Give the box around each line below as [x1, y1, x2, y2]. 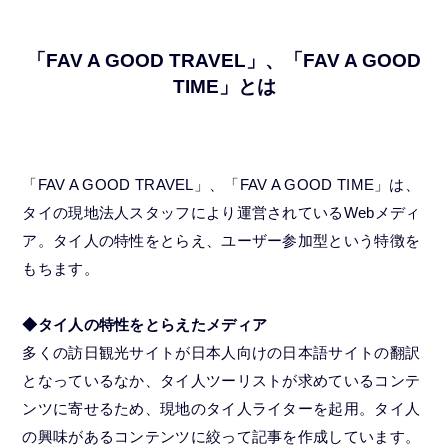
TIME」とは [172, 76, 276, 98]
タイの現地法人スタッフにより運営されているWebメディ [22, 204, 421, 222]
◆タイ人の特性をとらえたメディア [22, 316, 268, 334]
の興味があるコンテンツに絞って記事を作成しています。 [22, 428, 421, 446]
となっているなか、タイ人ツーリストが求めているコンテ [22, 372, 421, 390]
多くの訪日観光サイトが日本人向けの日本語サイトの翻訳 [22, 344, 421, 362]
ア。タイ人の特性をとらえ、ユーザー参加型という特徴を [22, 232, 421, 250]
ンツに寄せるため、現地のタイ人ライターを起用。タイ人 [22, 400, 421, 418]
